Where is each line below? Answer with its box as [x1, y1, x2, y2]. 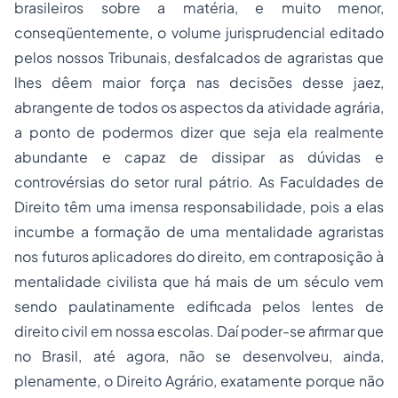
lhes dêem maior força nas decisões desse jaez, [14, 73, 384, 92]
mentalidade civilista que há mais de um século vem [14, 272, 384, 291]
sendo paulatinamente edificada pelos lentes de [14, 297, 384, 315]
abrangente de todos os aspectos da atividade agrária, [14, 98, 384, 116]
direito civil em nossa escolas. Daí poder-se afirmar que [14, 322, 384, 340]
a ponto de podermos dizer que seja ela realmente [14, 123, 384, 141]
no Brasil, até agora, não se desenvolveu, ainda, [14, 346, 384, 365]
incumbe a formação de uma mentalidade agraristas [14, 222, 384, 241]
